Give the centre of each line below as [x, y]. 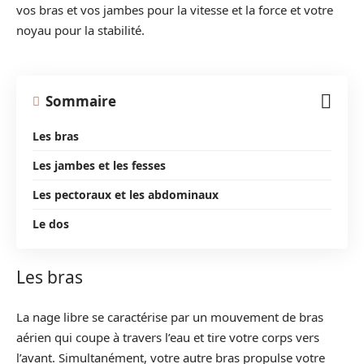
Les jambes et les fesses [99, 165]
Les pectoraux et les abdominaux [126, 194]
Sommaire [81, 101]
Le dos [51, 223]
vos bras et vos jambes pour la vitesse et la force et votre [175, 10]
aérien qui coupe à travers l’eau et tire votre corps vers [168, 337]
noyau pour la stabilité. [80, 30]
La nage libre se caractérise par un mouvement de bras [170, 316]
